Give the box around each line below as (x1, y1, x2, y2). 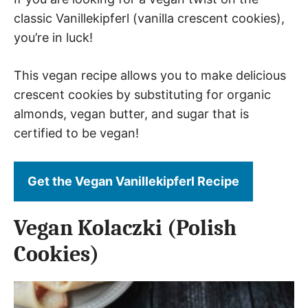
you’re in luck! (14, 30, 93, 45)
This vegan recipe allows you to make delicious (14, 68, 286, 82)
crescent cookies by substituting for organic (14, 87, 271, 102)
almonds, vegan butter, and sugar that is (14, 107, 249, 121)
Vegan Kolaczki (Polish (14, 215, 236, 241)
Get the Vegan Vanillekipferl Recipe (27, 174, 239, 188)
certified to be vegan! (14, 126, 139, 140)
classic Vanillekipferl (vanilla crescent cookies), (14, 11, 285, 25)
